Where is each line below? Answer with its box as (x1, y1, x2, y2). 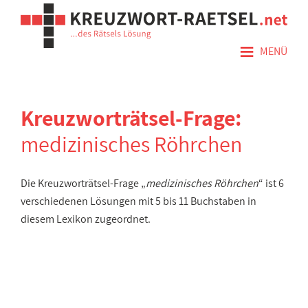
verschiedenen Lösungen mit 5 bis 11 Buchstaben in (21, 194, 256, 208)
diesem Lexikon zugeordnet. (21, 212, 151, 226)
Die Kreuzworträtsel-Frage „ (21, 176, 146, 190)
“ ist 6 (258, 176, 284, 190)
